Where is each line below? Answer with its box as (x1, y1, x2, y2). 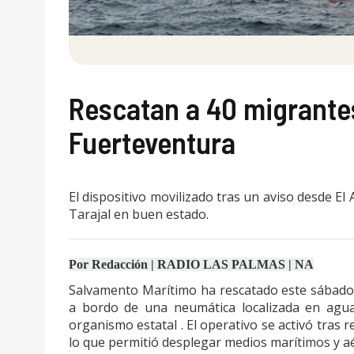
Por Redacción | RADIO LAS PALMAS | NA (69, 258, 314, 272)
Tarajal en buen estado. (69, 205, 209, 224)
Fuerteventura (69, 124, 235, 161)
